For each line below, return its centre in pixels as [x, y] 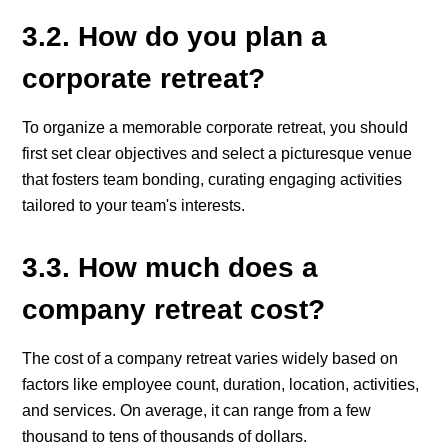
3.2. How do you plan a [175, 36]
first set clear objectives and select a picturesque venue [217, 153]
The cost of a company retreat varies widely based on [210, 358]
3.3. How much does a [170, 267]
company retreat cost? [174, 309]
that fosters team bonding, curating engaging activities [212, 179]
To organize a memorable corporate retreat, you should [215, 127]
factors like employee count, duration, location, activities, [221, 384]
